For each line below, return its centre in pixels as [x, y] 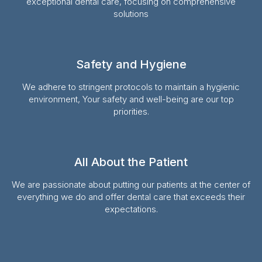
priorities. [131, 111]
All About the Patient [131, 162]
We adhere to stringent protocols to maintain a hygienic [131, 87]
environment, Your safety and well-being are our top [131, 99]
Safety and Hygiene [131, 64]
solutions [131, 13]
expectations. [131, 209]
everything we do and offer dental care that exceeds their [131, 196]
